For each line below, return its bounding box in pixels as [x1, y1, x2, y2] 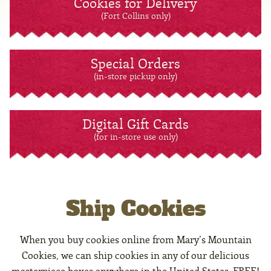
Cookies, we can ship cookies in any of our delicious [22, 250, 249, 261]
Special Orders [91, 58, 180, 72]
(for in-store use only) [93, 133, 178, 142]
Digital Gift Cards [82, 119, 189, 132]
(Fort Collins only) [100, 12, 171, 21]
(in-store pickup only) [94, 73, 177, 82]
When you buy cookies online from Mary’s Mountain [19, 235, 252, 246]
